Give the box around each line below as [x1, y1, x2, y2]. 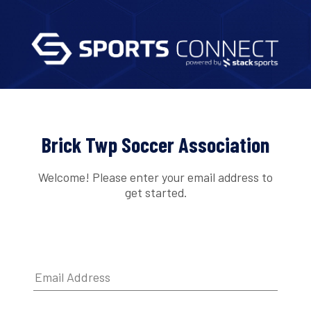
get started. [124, 184, 187, 200]
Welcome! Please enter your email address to [38, 169, 273, 185]
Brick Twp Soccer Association [42, 132, 269, 158]
